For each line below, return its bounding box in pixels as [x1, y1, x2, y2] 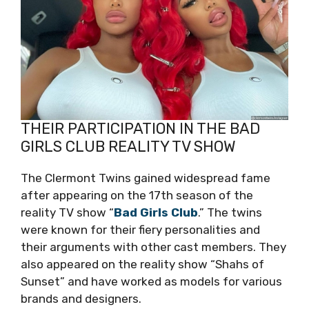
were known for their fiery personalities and [21, 223, 260, 237]
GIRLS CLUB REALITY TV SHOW [21, 137, 236, 156]
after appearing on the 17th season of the [21, 188, 253, 202]
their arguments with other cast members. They [21, 240, 286, 254]
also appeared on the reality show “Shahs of [21, 257, 264, 271]
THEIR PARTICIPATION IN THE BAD [21, 119, 260, 138]
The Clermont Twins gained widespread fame [21, 171, 270, 185]
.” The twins [198, 206, 262, 219]
